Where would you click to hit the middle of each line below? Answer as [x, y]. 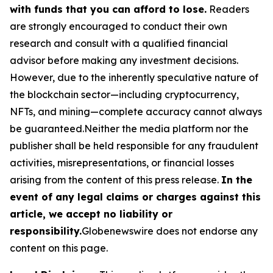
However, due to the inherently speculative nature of [134, 77]
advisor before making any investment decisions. [124, 60]
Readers [228, 9]
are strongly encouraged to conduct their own [119, 26]
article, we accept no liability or [91, 214]
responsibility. [46, 231]
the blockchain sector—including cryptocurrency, [124, 94]
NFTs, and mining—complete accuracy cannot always [136, 111]
